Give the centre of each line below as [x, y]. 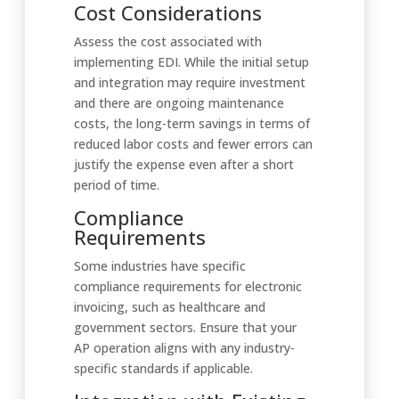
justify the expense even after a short [184, 164]
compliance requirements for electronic [188, 286]
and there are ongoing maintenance [179, 103]
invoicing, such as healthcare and [170, 307]
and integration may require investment [190, 82]
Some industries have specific [160, 266]
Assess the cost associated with [168, 41]
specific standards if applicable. [163, 368]
